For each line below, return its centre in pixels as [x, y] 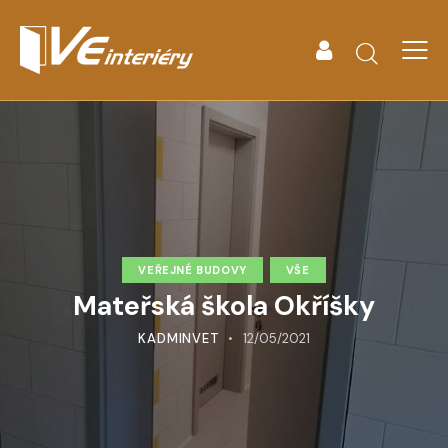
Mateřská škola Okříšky [224, 305]
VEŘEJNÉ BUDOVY [192, 269]
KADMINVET [179, 338]
